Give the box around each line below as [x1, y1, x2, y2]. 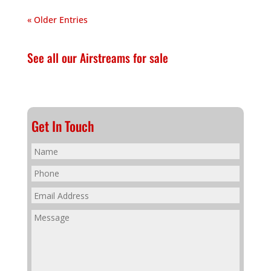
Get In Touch [31, 116, 94, 136]
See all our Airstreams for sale [27, 49, 168, 67]
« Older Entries [27, 14, 88, 26]
